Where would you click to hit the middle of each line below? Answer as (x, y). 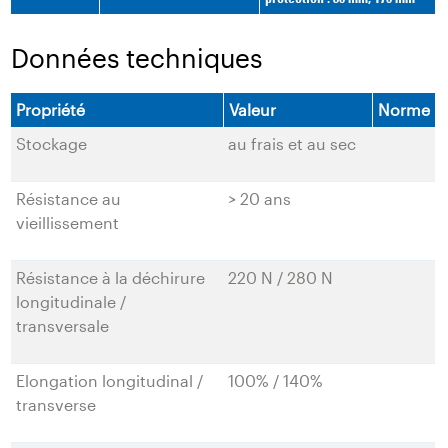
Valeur (253, 109)
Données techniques (137, 57)
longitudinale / (71, 301)
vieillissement (68, 222)
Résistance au (69, 198)
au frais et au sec (292, 143)
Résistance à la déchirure (111, 277)
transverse (56, 404)
